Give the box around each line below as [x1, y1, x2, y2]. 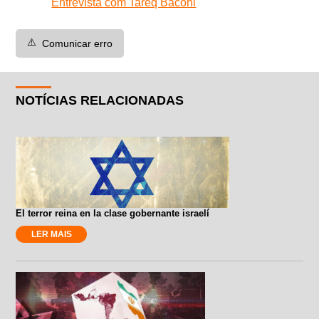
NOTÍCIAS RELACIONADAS [16, 93, 184, 108]
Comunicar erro [42, 37, 113, 49]
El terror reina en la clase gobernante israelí [16, 207, 210, 219]
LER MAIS [31, 229, 72, 239]
